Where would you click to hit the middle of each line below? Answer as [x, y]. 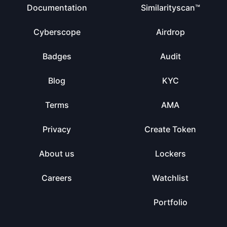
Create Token [170, 129]
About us [57, 154]
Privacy [57, 129]
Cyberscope [57, 32]
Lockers [170, 154]
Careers [57, 178]
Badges [57, 56]
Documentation [57, 8]
